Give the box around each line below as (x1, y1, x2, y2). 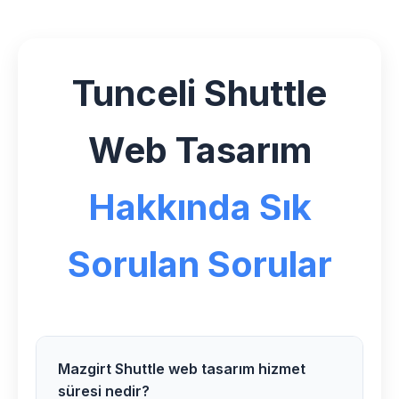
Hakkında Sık (87, 185, 312, 229)
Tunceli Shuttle (72, 71, 327, 115)
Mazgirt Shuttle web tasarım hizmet (58, 360, 305, 378)
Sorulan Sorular (67, 242, 332, 286)
